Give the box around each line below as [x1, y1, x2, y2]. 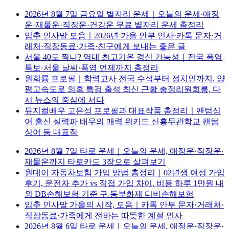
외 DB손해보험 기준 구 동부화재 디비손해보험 [25, 190, 194, 199]
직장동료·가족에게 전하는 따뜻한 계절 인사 [25, 211, 182, 220]
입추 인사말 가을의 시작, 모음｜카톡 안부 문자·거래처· [25, 200, 224, 210]
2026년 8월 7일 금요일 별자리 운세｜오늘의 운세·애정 [25, 10, 219, 19]
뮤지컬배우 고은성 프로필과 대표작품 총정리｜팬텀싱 [25, 106, 221, 116]
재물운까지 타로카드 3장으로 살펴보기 [25, 157, 166, 167]
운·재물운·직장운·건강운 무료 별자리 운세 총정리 [25, 20, 204, 30]
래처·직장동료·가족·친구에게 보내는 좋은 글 [25, 42, 186, 51]
